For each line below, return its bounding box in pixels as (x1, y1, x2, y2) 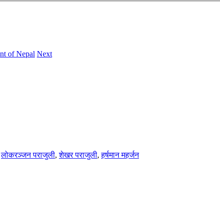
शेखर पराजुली (59, 150, 97, 159)
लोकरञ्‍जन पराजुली (1, 150, 55, 159)
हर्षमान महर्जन (101, 150, 139, 159)
